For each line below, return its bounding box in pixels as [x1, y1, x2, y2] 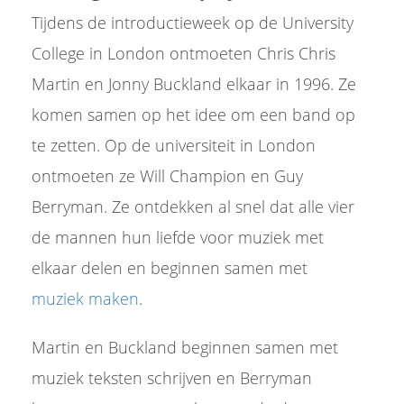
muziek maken [32, 288, 139, 309]
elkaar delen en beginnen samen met [32, 257, 308, 279]
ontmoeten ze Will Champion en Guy [32, 165, 303, 187]
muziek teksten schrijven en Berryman [32, 367, 312, 389]
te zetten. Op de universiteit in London [32, 134, 316, 156]
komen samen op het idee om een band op [32, 104, 355, 125]
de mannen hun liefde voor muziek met [32, 226, 324, 248]
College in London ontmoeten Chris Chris [32, 42, 335, 64]
